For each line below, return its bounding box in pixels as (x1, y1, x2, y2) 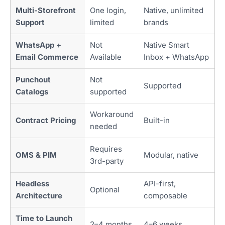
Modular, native (144, 150, 198, 160)
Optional (90, 185, 120, 195)
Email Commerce (16, 52, 78, 62)
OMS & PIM (16, 150, 57, 160)
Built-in (144, 116, 170, 126)
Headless (16, 179, 49, 189)
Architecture (16, 191, 62, 201)
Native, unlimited (144, 6, 203, 16)
